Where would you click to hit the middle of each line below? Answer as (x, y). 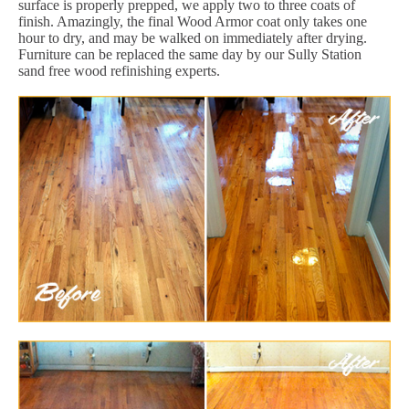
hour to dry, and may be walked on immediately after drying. (193, 38)
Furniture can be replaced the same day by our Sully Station (190, 55)
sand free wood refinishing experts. (119, 71)
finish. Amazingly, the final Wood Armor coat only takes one (193, 22)
